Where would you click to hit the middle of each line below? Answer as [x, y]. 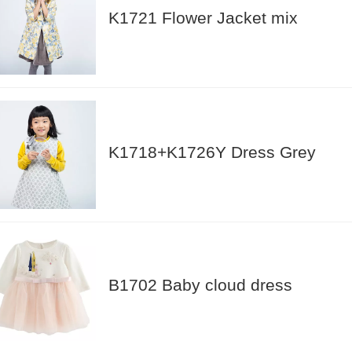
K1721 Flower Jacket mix [203, 17]
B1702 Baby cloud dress [200, 284]
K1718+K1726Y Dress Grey [212, 152]
